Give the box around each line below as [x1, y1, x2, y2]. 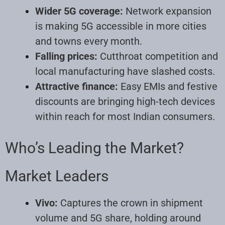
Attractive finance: [35, 80, 118, 92]
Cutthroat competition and [97, 50, 218, 62]
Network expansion [123, 5, 211, 17]
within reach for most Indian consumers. [35, 110, 215, 123]
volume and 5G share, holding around [35, 211, 201, 224]
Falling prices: [35, 50, 97, 62]
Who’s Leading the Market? [5, 139, 184, 157]
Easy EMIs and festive [118, 80, 217, 92]
